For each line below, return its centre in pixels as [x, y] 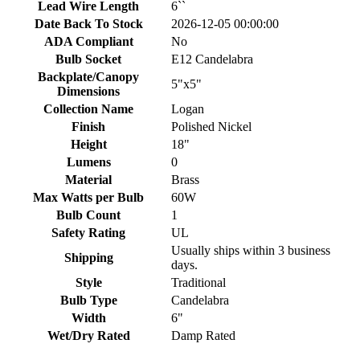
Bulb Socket [88, 59]
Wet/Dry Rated [88, 335]
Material [88, 179]
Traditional [198, 282]
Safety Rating [88, 232]
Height [88, 144]
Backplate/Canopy [88, 76]
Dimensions [88, 91]
